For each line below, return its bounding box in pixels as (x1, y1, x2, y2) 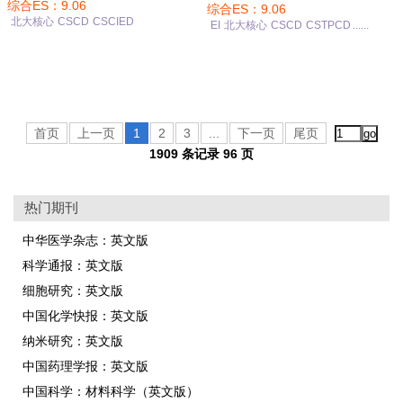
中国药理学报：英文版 (22, 359, 148, 373)
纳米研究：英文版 (22, 334, 123, 348)
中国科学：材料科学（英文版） (22, 384, 199, 399)
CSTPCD (306, 18, 351, 31)
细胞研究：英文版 (22, 283, 123, 298)
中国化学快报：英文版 (22, 309, 148, 323)
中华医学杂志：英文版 (22, 233, 148, 247)
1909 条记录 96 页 (149, 147, 254, 161)
